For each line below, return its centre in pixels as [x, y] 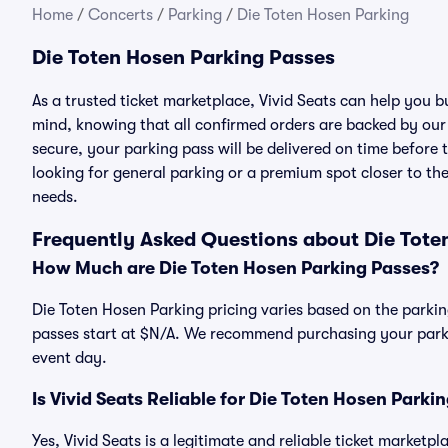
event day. [69, 358]
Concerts [120, 15]
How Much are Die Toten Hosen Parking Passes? [235, 268]
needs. [55, 197]
